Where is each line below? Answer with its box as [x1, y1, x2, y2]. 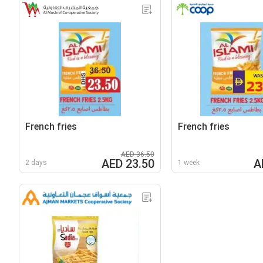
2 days [25, 158, 47, 167]
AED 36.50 [120, 150, 154, 159]
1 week [177, 158, 200, 167]
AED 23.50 [101, 156, 154, 171]
